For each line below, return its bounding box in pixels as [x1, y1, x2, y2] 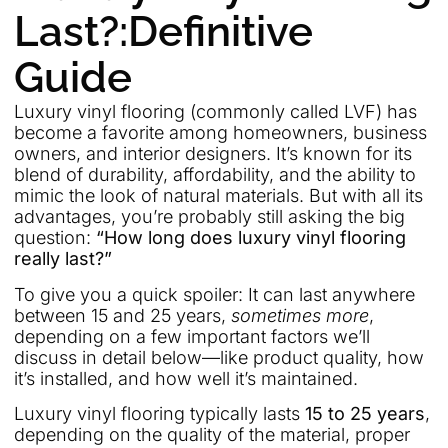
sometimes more [231, 304, 369, 326]
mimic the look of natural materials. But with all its [14, 185, 423, 207]
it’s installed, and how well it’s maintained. [14, 367, 358, 389]
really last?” [14, 248, 112, 270]
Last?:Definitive [14, 7, 313, 57]
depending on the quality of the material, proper [14, 424, 410, 446]
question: [14, 227, 96, 249]
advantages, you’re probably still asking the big [14, 206, 405, 228]
